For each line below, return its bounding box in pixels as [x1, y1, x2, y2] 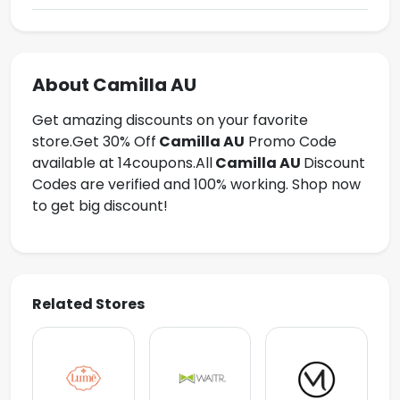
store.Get [32, 131, 99, 152]
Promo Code [245, 131, 337, 152]
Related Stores [32, 294, 145, 314]
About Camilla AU [32, 72, 196, 97]
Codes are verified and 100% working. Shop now [32, 174, 361, 195]
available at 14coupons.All [32, 153, 212, 173]
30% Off [99, 131, 156, 152]
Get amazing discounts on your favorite [32, 110, 308, 130]
